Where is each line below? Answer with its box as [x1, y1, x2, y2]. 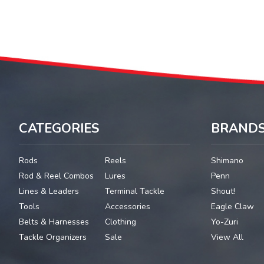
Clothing [104, 216, 136, 228]
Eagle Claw [211, 201, 255, 213]
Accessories [104, 201, 150, 213]
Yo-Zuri [211, 216, 239, 228]
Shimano [211, 155, 244, 167]
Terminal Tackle [104, 186, 164, 197]
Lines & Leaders [19, 186, 79, 197]
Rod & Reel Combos [19, 170, 94, 182]
